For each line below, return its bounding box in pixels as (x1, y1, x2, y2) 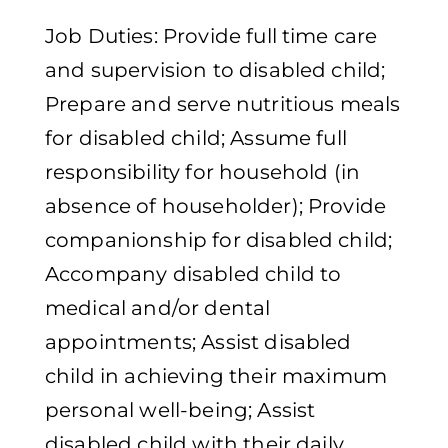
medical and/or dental (45, 296, 271, 321)
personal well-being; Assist (45, 398, 316, 423)
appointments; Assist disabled (45, 330, 352, 355)
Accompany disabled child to (45, 262, 342, 287)
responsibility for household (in (45, 160, 361, 185)
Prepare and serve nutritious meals (45, 92, 401, 117)
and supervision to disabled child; (45, 58, 386, 83)
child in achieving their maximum (45, 364, 388, 389)
